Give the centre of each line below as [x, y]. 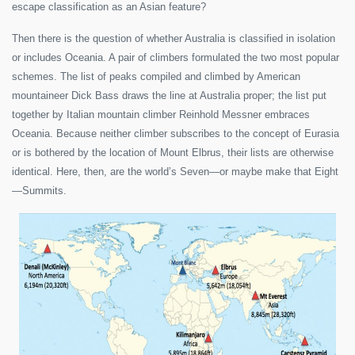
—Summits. [39, 191]
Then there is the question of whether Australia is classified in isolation [174, 39]
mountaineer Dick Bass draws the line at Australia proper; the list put [169, 96]
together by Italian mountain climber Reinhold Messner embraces [161, 115]
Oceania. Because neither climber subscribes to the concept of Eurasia [176, 134]
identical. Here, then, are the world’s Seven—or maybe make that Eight [175, 172]
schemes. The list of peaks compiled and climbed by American [156, 77]
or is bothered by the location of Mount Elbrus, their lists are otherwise [173, 153]
